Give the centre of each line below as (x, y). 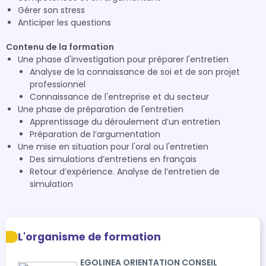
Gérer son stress (51, 10)
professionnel (58, 84)
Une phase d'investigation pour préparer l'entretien (123, 59)
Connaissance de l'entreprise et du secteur (119, 97)
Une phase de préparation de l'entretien (101, 109)
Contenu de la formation (60, 47)
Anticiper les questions (64, 23)
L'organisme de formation (89, 237)
